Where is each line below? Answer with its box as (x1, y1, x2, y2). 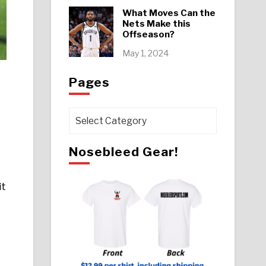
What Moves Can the (122, 7, 216, 18)
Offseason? (122, 28, 175, 40)
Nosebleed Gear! (68, 144, 178, 159)
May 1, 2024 (122, 47, 169, 58)
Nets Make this (122, 18, 191, 29)
